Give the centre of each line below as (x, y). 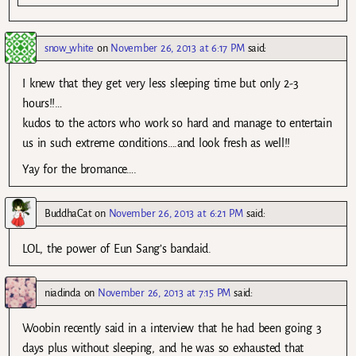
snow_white (69, 48)
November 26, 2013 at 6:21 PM (176, 214)
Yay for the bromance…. (79, 170)
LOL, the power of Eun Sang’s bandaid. (117, 249)
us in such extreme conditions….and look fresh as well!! (156, 143)
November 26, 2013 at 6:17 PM (178, 48)
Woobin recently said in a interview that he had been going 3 (172, 329)
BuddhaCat (68, 214)
